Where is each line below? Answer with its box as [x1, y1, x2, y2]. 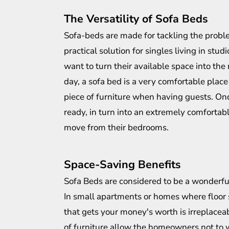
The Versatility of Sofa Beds [64, 11, 208, 27]
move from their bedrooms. [64, 122, 169, 134]
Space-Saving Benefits [64, 157, 181, 173]
